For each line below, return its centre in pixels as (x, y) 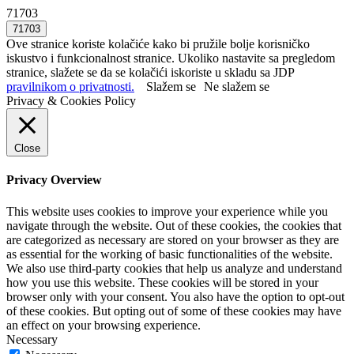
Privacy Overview (54, 180)
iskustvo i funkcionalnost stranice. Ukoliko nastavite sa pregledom (171, 58)
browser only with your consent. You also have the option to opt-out (175, 296)
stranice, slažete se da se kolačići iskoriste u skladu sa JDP (150, 72)
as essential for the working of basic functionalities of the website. (169, 254)
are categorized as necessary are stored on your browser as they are (173, 239)
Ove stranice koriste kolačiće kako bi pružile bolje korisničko (158, 44)
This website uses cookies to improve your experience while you (167, 211)
